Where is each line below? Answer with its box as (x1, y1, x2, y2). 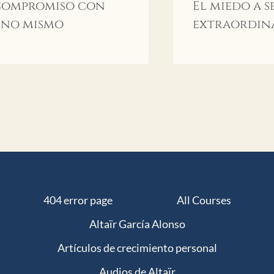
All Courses (176, 193, 231, 207)
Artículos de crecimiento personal (57, 240, 217, 254)
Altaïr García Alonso (89, 217, 185, 231)
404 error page (43, 193, 113, 207)
